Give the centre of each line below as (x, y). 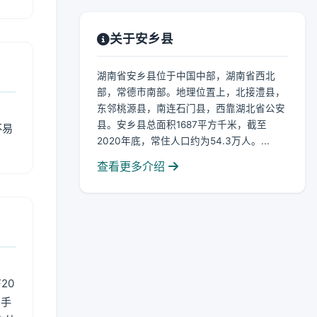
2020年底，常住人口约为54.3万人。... (183, 141)
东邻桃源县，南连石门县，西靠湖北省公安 (191, 108)
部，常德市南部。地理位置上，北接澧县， (191, 92)
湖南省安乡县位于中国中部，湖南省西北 (186, 76)
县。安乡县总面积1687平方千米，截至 (182, 125)
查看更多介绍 (133, 166)
